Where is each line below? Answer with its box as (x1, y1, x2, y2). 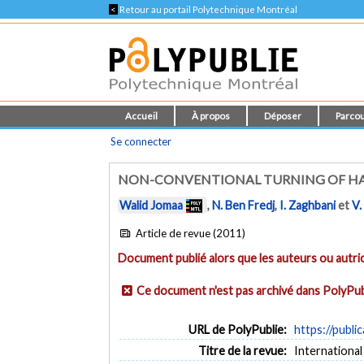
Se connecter (110, 135, 172, 148)
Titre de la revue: (197, 343, 287, 357)
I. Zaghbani (279, 198, 336, 213)
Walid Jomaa (119, 198, 184, 213)
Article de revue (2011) (132, 226, 245, 240)
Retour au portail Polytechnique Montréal (118, 4, 298, 15)
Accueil (125, 110, 158, 121)
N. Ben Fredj (212, 198, 275, 213)
